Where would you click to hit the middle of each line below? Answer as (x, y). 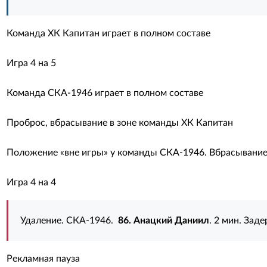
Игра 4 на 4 (31, 182)
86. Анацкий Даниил (163, 221)
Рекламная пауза (43, 259)
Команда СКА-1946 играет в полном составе (105, 93)
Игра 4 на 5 (31, 63)
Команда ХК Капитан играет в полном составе (108, 33)
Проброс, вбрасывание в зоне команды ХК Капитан (119, 123)
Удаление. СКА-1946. (69, 221)
